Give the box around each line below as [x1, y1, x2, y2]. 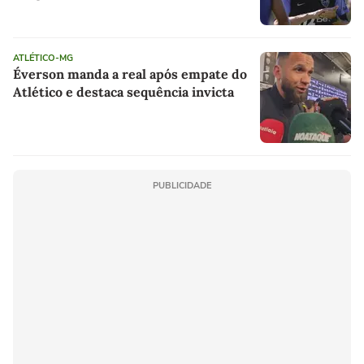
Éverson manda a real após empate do [13, 66, 247, 83]
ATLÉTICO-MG [13, 52, 73, 65]
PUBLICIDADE [153, 180, 211, 193]
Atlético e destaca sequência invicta [13, 84, 234, 101]
